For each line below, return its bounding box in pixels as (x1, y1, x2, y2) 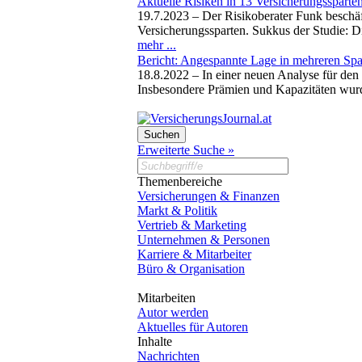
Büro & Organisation (137, 261, 245, 276)
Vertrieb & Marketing (137, 217, 246, 232)
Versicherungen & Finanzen (137, 188, 280, 203)
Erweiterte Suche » (137, 142, 234, 157)
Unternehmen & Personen (137, 232, 270, 246)
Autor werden (137, 305, 208, 319)
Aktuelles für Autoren (137, 319, 248, 334)
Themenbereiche (137, 174, 222, 188)
